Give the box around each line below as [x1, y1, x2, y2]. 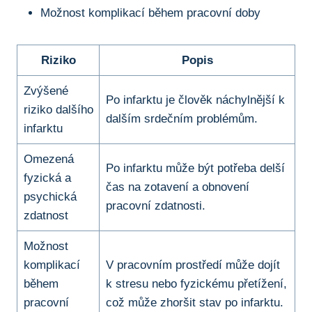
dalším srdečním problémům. [105, 112, 258, 126]
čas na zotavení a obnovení [105, 180, 249, 194]
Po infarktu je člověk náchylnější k [105, 93, 285, 107]
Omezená [23, 153, 74, 166]
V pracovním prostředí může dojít [105, 258, 280, 272]
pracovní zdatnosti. [105, 199, 205, 213]
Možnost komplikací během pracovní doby [40, 6, 260, 20]
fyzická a [23, 171, 71, 185]
